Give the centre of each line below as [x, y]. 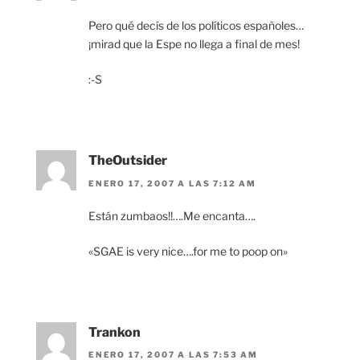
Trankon [115, 332]
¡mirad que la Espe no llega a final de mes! [194, 44]
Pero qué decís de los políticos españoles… [196, 26]
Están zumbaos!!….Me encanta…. [172, 215]
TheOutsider [128, 161]
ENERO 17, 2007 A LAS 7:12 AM [172, 183]
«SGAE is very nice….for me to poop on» [188, 251]
